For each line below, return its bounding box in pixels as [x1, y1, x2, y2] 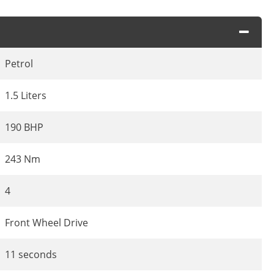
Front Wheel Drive [5, 216, 88, 230]
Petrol [5, 57, 33, 71]
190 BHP [5, 120, 43, 135]
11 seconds [5, 248, 57, 262]
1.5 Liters [5, 89, 46, 103]
